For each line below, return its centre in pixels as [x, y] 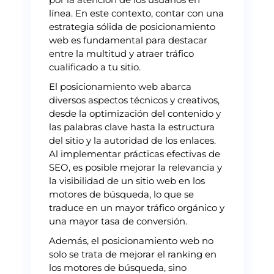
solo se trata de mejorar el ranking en [133, 254]
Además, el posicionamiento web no [131, 240]
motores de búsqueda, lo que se [121, 194]
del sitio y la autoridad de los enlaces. [132, 140]
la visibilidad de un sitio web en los [127, 180]
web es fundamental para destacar [128, 40]
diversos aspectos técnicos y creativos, [134, 100]
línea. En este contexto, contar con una [136, 13]
